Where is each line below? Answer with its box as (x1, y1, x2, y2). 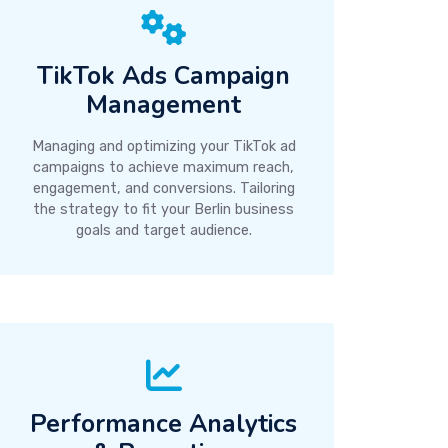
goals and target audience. (75, 221, 252, 239)
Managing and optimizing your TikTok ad (31, 137, 296, 155)
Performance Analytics (30, 406, 298, 441)
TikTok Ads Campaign (37, 58, 291, 93)
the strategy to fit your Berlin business (33, 200, 295, 218)
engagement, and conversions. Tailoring (32, 179, 295, 197)
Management (86, 87, 242, 122)
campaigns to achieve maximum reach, (33, 158, 295, 176)
